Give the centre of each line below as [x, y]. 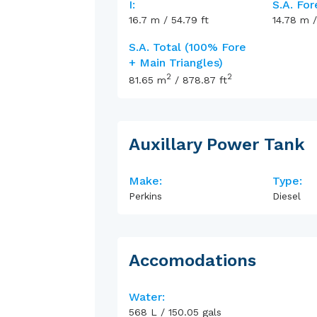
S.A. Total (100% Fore [188, 47]
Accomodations [193, 260]
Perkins [146, 196]
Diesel [286, 196]
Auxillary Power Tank [217, 144]
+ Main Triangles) [176, 63]
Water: [147, 296]
